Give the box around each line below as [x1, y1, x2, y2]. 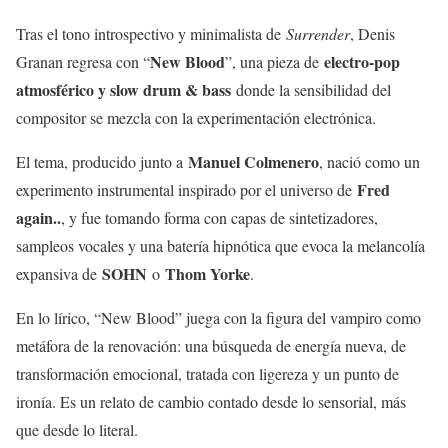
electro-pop [324, 50, 400, 74]
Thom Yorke [165, 262, 250, 286]
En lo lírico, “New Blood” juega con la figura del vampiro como [16, 307, 421, 329]
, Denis [350, 23, 395, 45]
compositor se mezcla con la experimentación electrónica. [16, 107, 376, 129]
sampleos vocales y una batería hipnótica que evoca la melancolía [16, 235, 425, 257]
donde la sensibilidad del [231, 79, 391, 101]
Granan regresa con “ [16, 51, 150, 73]
